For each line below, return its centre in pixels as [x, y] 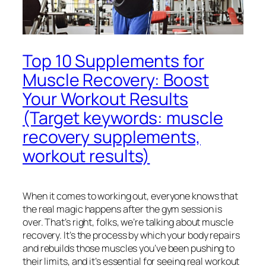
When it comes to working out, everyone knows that [131, 196]
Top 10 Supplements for [113, 61]
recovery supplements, [112, 137]
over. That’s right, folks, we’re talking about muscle [128, 222]
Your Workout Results [105, 99]
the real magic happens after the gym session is [123, 209]
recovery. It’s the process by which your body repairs [131, 235]
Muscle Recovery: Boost [116, 80]
